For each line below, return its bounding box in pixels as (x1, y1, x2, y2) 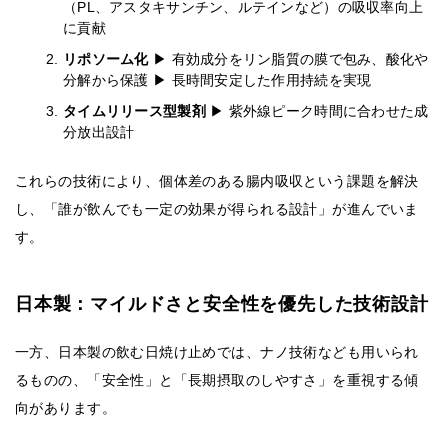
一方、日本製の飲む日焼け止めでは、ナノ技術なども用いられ (15, 344, 419, 361)
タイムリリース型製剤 (63, 103, 211, 120)
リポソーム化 (63, 51, 153, 68)
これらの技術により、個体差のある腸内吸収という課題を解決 (15, 173, 419, 190)
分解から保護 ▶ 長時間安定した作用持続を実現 (63, 72, 372, 89)
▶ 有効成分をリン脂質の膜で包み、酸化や (152, 51, 429, 68)
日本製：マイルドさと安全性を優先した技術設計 (15, 294, 429, 315)
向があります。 (15, 400, 116, 417)
